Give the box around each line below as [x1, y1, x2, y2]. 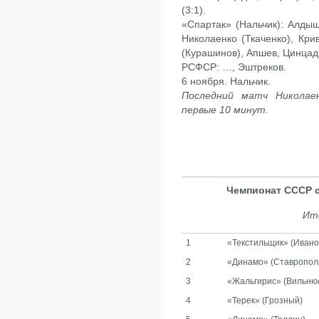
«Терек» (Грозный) [227, 296, 303, 306]
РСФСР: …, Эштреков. [182, 61, 286, 73]
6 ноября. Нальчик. [182, 75, 271, 88]
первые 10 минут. [182, 104, 268, 116]
